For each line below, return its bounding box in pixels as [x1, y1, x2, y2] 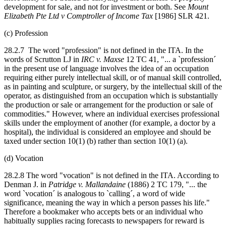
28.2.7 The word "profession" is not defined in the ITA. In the [4, 45, 203, 54]
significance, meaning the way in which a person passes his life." [4, 198, 210, 207]
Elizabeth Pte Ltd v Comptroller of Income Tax [4, 11, 153, 20]
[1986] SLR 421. [153, 11, 209, 20]
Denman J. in [4, 180, 48, 189]
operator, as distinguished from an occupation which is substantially [4, 91, 218, 100]
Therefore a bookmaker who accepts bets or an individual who [4, 207, 203, 216]
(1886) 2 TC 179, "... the [126, 180, 207, 189]
